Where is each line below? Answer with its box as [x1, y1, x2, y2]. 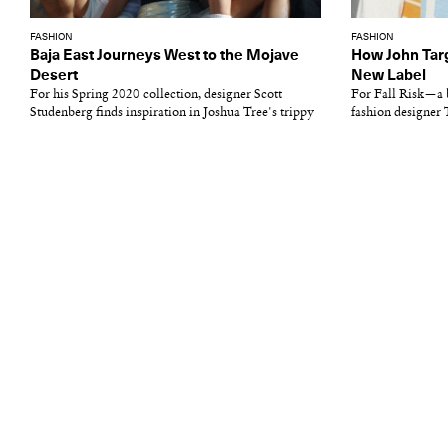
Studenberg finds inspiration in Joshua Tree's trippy [30, 106, 314, 119]
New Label [351, 68, 426, 83]
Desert [30, 68, 78, 83]
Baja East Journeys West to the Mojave [30, 48, 299, 63]
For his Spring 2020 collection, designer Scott [30, 88, 282, 101]
